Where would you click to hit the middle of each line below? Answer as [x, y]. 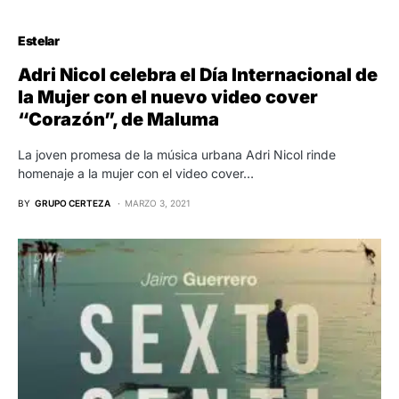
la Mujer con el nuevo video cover [168, 98]
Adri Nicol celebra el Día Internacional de [198, 75]
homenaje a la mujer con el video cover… [136, 174]
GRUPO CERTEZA [73, 204]
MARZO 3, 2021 [158, 204]
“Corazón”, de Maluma [118, 120]
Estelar [39, 41]
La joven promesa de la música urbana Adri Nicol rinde [177, 155]
